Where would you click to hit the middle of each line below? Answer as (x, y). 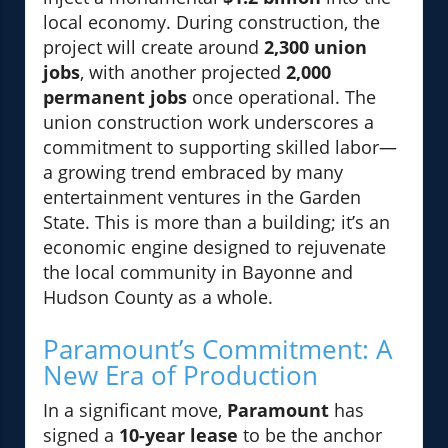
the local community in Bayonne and (198, 272)
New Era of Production (180, 375)
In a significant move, (135, 410)
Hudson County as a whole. (158, 297)
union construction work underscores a (208, 122)
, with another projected (183, 72)
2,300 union (315, 47)
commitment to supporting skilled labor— (220, 147)
